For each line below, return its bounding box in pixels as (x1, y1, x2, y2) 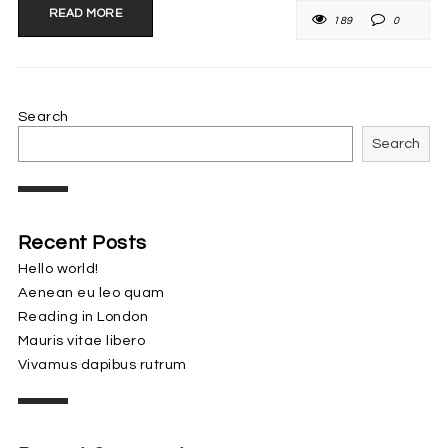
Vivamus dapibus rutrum (17, 356, 187, 372)
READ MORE (48, 6, 123, 20)
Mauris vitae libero (17, 332, 146, 348)
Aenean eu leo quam (17, 284, 165, 300)
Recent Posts (17, 232, 147, 253)
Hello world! (17, 260, 99, 276)
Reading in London (17, 308, 149, 324)
